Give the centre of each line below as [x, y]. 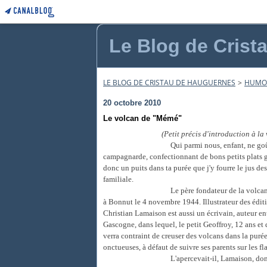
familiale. [118, 179]
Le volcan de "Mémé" [142, 118]
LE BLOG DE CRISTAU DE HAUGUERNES [169, 83]
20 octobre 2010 [132, 103]
